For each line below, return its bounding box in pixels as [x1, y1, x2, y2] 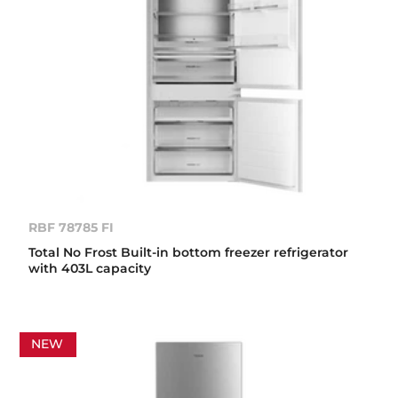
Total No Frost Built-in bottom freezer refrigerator [28, 244, 349, 261]
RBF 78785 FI [28, 219, 115, 236]
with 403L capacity [28, 260, 152, 277]
